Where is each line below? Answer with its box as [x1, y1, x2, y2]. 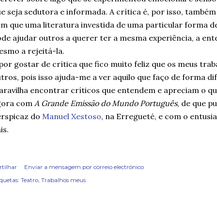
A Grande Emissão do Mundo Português [34, 98, 177, 108]
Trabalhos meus [41, 176, 86, 184]
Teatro [21, 176, 38, 184]
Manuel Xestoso [42, 111, 101, 121]
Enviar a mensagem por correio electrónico [24, 163, 144, 170]
